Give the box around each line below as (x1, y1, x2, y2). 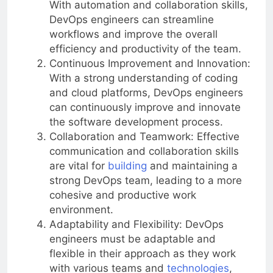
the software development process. (49, 116, 223, 129)
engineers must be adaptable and (49, 233, 216, 246)
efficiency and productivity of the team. (49, 43, 241, 55)
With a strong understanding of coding (49, 72, 238, 85)
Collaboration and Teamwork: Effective (49, 130, 239, 143)
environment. (49, 204, 113, 216)
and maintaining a (146, 160, 238, 172)
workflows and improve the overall (49, 28, 218, 41)
